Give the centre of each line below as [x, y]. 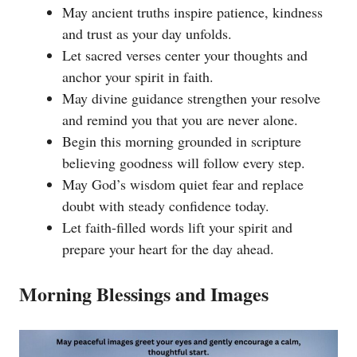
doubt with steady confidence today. [166, 206]
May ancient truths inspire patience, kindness [192, 12]
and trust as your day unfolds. [147, 34]
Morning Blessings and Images [144, 294]
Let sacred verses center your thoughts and [185, 55]
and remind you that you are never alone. [180, 120]
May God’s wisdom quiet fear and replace [183, 184]
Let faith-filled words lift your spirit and [177, 228]
